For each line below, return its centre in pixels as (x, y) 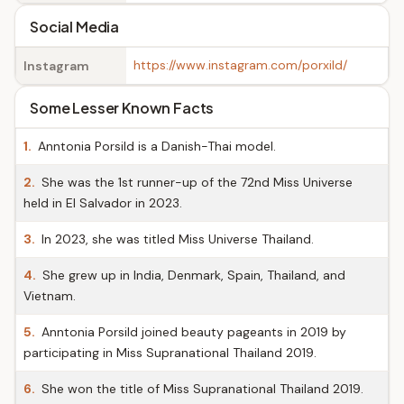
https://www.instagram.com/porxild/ (240, 65)
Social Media (75, 27)
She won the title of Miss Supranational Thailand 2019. (201, 389)
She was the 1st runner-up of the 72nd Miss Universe (195, 182)
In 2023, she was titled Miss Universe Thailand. (176, 239)
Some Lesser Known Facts (122, 108)
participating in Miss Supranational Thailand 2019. (170, 353)
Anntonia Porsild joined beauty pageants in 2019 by (192, 332)
